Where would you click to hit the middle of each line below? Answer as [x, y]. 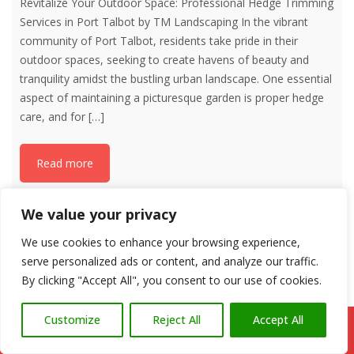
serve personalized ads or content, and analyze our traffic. [170, 261]
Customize [72, 320]
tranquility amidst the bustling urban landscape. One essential [176, 79]
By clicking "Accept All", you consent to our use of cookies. [171, 280]
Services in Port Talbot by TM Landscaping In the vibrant [164, 22]
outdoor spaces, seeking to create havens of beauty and [164, 60]
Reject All [177, 320]
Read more [65, 164]
